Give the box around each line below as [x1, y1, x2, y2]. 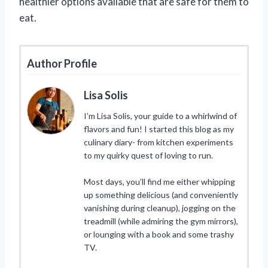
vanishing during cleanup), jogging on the [84, 202, 236, 213]
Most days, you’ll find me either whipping [84, 176, 235, 187]
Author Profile [27, 56, 97, 70]
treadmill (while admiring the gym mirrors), [84, 215, 238, 226]
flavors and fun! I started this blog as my [84, 123, 234, 134]
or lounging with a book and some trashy [84, 229, 234, 239]
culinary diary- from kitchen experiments [84, 136, 233, 147]
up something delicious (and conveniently [84, 189, 238, 200]
